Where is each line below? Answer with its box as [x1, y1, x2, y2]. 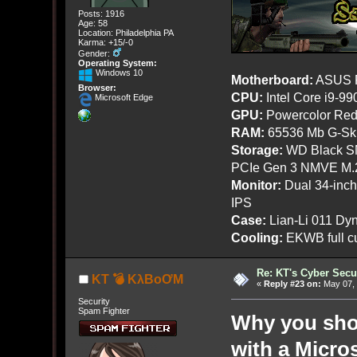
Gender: [77, 49, 112, 59]
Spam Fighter [77, 305, 130, 316]
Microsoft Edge [92, 92, 153, 103]
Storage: [230, 143, 283, 158]
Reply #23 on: [264, 279, 321, 289]
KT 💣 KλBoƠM [91, 272, 183, 286]
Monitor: [230, 178, 281, 193]
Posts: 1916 [77, 9, 124, 19]
